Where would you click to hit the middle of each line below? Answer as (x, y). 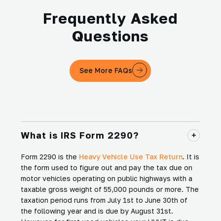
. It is (191, 156)
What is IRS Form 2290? (80, 135)
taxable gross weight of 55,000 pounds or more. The (110, 189)
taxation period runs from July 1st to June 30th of (104, 200)
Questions (110, 36)
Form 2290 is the (50, 156)
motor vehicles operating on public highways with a (107, 178)
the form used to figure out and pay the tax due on (107, 167)
